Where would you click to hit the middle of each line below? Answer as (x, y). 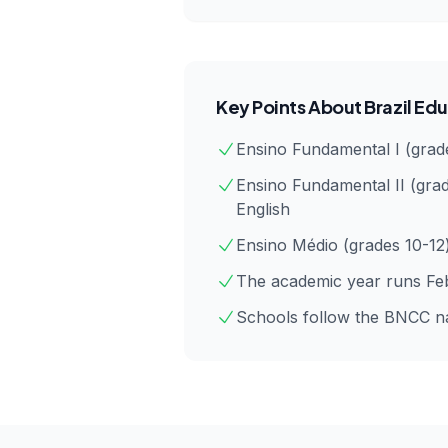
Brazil (388, 106)
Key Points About (290, 106)
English (263, 209)
